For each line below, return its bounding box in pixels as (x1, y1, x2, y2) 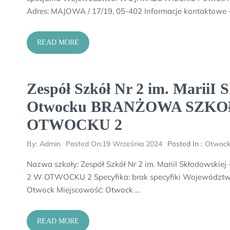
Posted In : (167, 139, 202, 148)
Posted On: (66, 139, 102, 148)
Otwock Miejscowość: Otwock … (27, 185, 140, 195)
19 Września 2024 (102, 139, 162, 148)
